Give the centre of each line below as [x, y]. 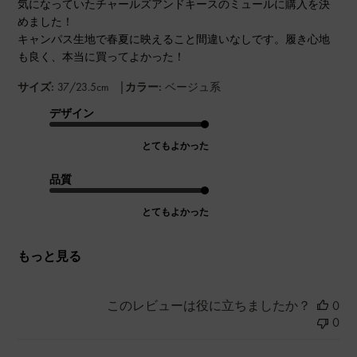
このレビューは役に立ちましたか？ [208, 305]
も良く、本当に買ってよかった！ [102, 56]
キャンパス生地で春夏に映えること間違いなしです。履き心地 [174, 39]
